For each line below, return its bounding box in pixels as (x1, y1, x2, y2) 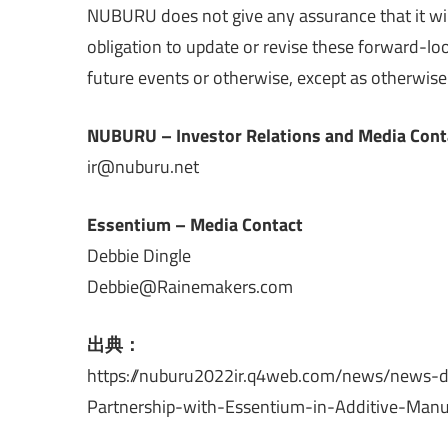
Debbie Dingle (87, 241, 191, 269)
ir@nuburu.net (87, 152, 199, 180)
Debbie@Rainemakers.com (87, 272, 293, 300)
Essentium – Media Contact (87, 210, 303, 238)
